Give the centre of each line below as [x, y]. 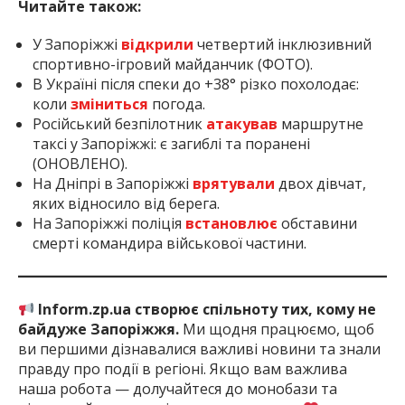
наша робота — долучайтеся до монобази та [178, 389]
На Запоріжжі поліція [109, 224]
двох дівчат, [320, 184]
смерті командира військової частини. [170, 244]
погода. [177, 104]
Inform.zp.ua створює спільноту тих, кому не [207, 310]
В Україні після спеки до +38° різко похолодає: [196, 85]
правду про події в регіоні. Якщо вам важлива [183, 369]
